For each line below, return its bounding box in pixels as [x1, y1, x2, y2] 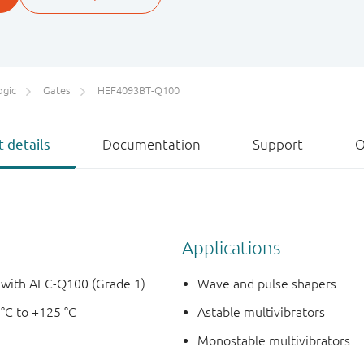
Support [253, 136, 303, 152]
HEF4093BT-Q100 [97, 84, 180, 97]
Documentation [102, 136, 201, 152]
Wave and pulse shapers [197, 276, 337, 292]
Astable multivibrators [197, 305, 326, 320]
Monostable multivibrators [197, 333, 351, 349]
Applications [182, 236, 280, 258]
